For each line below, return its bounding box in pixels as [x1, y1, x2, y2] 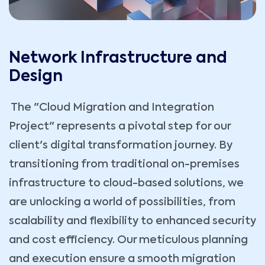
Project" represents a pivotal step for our [9, 121, 231, 132]
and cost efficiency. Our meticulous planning [9, 235, 248, 246]
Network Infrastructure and [9, 51, 227, 67]
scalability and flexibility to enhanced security [9, 216, 256, 227]
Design [9, 69, 63, 85]
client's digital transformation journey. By [9, 140, 232, 151]
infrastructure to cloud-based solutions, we [9, 178, 244, 189]
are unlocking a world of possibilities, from [9, 197, 235, 208]
